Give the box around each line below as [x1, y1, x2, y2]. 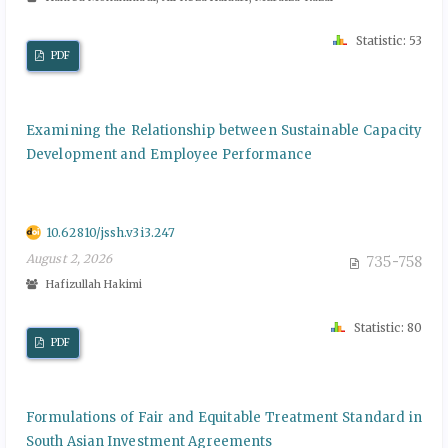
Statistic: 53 [352, 32, 422, 48]
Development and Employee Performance [26, 145, 312, 163]
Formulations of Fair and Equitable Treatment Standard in [26, 408, 422, 426]
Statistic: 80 [350, 319, 422, 335]
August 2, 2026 [26, 250, 113, 266]
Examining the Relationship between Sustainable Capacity [26, 121, 422, 139]
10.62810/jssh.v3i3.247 [46, 224, 176, 240]
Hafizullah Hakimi [43, 276, 142, 291]
